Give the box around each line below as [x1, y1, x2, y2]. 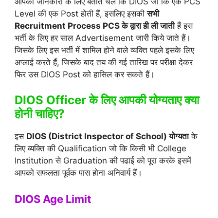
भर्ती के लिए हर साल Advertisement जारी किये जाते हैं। [15, 33, 191, 43]
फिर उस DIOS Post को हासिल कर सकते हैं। [15, 70, 155, 80]
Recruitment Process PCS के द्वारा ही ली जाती [15, 21, 175, 31]
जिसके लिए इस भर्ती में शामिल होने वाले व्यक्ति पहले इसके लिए [15, 45, 194, 55]
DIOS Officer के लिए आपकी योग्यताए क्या [15, 92, 199, 107]
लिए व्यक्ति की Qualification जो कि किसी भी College [15, 143, 186, 153]
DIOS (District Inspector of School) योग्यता [26, 131, 189, 141]
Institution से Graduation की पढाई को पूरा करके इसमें [15, 155, 191, 165]
